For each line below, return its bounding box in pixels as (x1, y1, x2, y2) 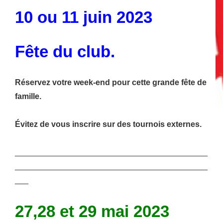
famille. (15, 92, 41, 101)
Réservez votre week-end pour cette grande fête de (15, 78, 207, 87)
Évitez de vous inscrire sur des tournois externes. (15, 120, 202, 129)
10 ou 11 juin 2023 (15, 8, 152, 27)
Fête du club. (15, 42, 115, 61)
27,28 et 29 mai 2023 (15, 202, 169, 221)
